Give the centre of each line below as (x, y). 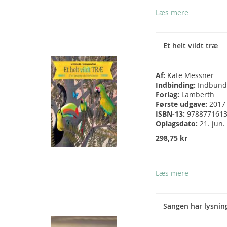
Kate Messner (191, 75)
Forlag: (168, 95)
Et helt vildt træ (191, 46)
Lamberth (198, 95)
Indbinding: (177, 85)
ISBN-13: (171, 114)
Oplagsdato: (178, 124)
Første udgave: (182, 104)
